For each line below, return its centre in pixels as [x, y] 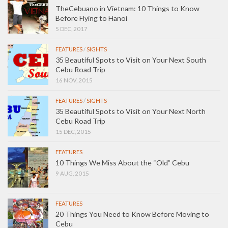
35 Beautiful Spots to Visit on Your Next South [131, 60]
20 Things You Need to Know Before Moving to [132, 214]
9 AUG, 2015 [72, 173]
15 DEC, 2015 [73, 131]
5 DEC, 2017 [72, 28]
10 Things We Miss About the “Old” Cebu [122, 162]
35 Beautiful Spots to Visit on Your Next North [131, 111]
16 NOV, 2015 [74, 80]
